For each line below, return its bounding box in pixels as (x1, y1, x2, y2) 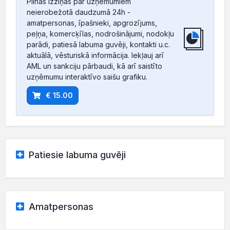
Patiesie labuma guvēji (26, 149, 126, 160)
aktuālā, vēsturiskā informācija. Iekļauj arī (27, 50, 164, 60)
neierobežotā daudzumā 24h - (27, 7, 130, 16)
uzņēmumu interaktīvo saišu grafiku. (27, 72, 147, 81)
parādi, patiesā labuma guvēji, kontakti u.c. (27, 40, 170, 49)
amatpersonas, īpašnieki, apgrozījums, (27, 18, 157, 27)
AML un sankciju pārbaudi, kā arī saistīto (27, 61, 162, 70)
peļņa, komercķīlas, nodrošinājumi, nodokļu (27, 29, 174, 38)
